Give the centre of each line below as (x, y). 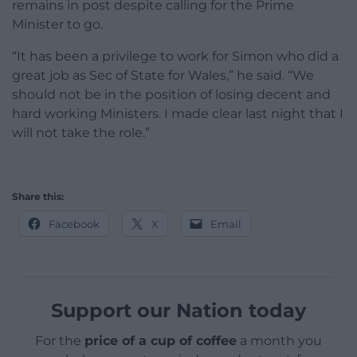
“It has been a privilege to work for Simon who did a (175, 56)
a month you (279, 340)
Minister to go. (57, 24)
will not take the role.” (81, 132)
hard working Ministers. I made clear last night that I (178, 113)
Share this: (38, 196)
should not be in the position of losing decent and (171, 94)
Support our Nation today (178, 310)
